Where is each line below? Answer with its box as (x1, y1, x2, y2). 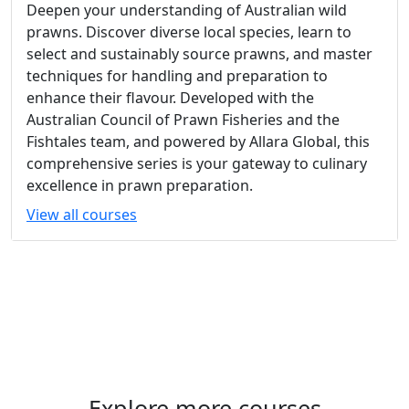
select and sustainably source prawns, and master (26, 44, 372, 65)
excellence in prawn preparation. (26, 175, 253, 196)
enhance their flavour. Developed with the (26, 88, 314, 109)
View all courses (26, 204, 137, 225)
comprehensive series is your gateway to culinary (26, 153, 367, 174)
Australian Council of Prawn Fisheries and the (26, 110, 340, 131)
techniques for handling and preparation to (26, 66, 328, 87)
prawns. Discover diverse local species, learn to (26, 22, 351, 43)
